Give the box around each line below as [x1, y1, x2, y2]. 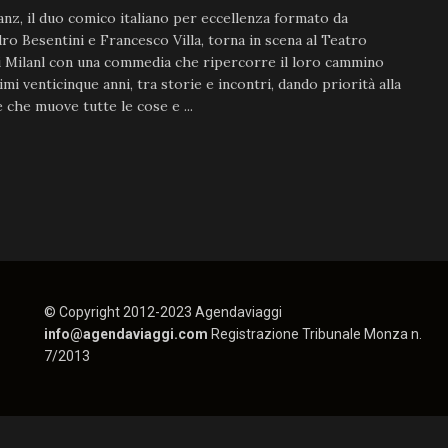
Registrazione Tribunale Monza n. [210, 326, 422, 342]
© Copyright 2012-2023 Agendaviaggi [43, 304, 282, 320]
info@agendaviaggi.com [43, 326, 211, 342]
